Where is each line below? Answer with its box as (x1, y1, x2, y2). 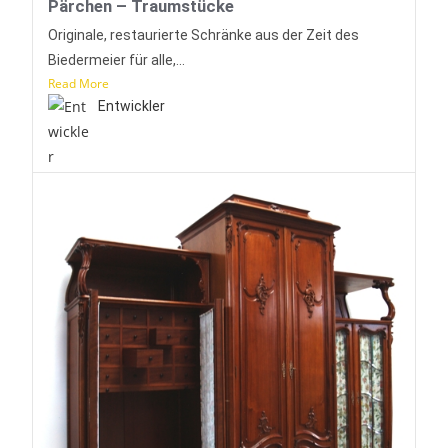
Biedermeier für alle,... (48, 52, 186, 69)
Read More (48, 75, 110, 93)
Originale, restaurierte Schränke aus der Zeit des (48, 27, 360, 44)
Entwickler (98, 98, 166, 115)
